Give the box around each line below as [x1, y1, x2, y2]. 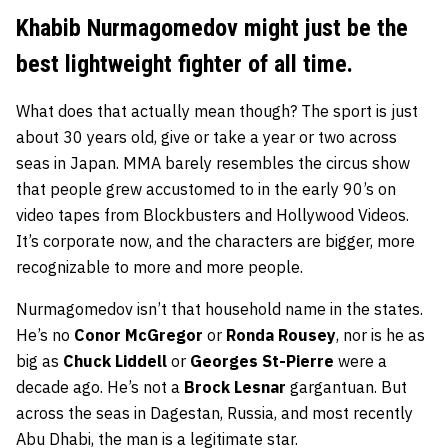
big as [16, 351, 63, 372]
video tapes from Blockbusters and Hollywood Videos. [16, 205, 409, 226]
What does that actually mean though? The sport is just [16, 101, 418, 122]
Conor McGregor [74, 325, 203, 346]
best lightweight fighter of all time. [16, 50, 353, 79]
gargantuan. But [286, 377, 407, 398]
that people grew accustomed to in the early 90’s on [16, 179, 396, 200]
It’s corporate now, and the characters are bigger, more [16, 231, 415, 252]
